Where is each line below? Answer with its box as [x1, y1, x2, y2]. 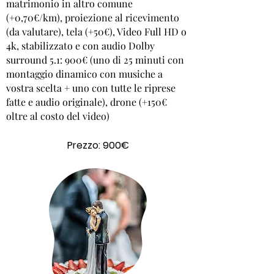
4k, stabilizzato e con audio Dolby [6, 39, 155, 52]
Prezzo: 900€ [67, 138, 129, 152]
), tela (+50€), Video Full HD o [58, 25, 187, 38]
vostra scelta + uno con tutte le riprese [6, 81, 176, 94]
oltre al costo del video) [6, 109, 109, 122]
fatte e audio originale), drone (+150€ [6, 95, 167, 108]
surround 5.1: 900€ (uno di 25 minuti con [6, 53, 184, 66]
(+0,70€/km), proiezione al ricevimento [6, 11, 179, 24]
